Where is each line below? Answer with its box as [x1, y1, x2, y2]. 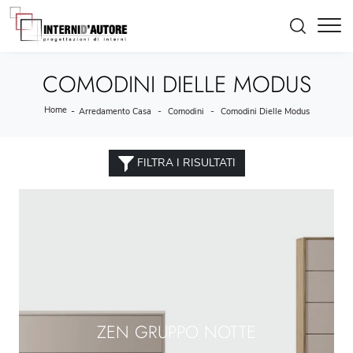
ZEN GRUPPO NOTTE [97, 319, 256, 344]
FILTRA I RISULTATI [133, 155, 236, 170]
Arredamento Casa [78, 106, 151, 117]
